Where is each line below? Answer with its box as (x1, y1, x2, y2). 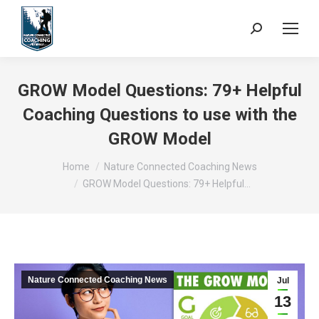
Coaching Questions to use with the (22, 105, 297, 125)
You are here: (14, 153, 78, 167)
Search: (250, 24, 286, 38)
